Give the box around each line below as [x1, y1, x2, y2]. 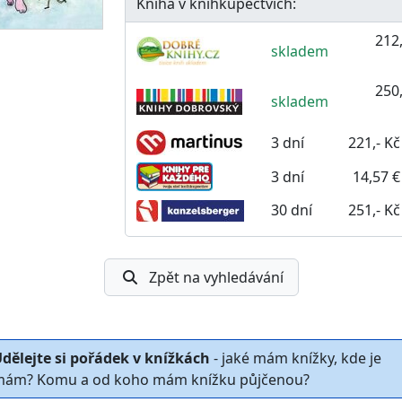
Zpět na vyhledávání [148, 267, 284, 287]
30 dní [270, 199, 312, 220]
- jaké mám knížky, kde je [210, 347, 381, 368]
